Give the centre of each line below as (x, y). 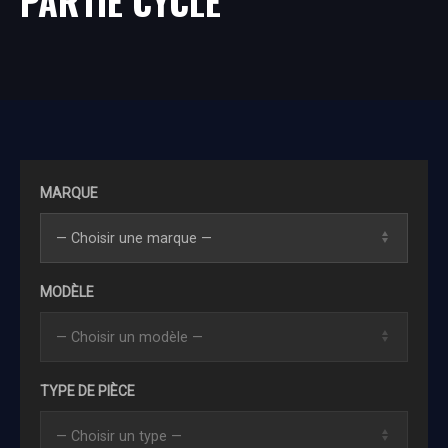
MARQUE (69, 193)
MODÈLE (67, 292)
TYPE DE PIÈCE (87, 391)
